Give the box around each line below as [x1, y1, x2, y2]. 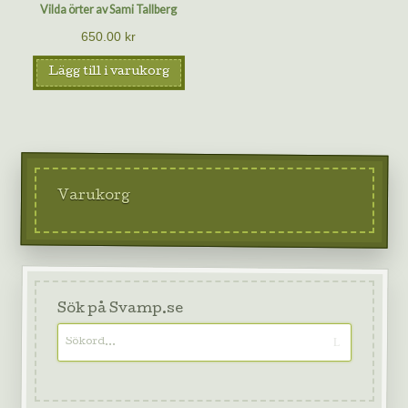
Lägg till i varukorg [47, 66, 169, 79]
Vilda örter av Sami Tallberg [40, 3, 178, 17]
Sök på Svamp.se [56, 301, 183, 317]
